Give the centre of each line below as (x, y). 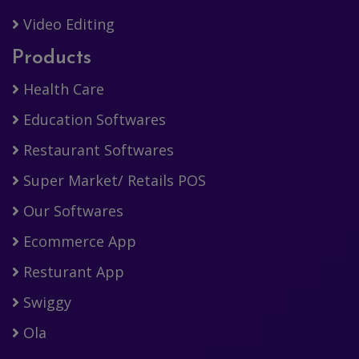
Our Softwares (71, 211)
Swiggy (45, 303)
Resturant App (72, 272)
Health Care (62, 89)
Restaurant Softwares (97, 150)
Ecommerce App (78, 242)
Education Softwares (93, 120)
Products (52, 58)
